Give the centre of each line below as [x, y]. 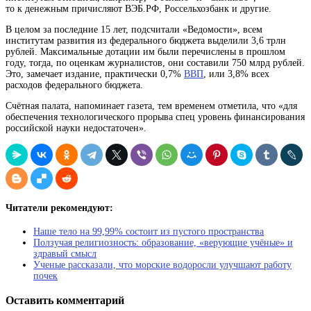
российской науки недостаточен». [76, 128]
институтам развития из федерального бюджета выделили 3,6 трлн [146, 40]
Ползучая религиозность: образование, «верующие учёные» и [163, 243]
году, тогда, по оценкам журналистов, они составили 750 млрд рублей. [155, 62]
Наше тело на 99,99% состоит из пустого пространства [149, 232]
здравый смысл [65, 254]
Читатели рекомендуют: [59, 208]
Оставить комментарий [65, 300]
